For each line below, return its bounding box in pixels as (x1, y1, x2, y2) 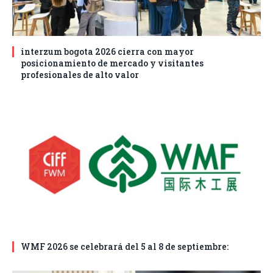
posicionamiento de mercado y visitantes (21, 57, 204, 69)
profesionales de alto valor (21, 69, 139, 80)
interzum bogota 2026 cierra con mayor (21, 46, 194, 57)
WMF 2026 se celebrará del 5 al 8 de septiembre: (21, 241, 229, 253)
